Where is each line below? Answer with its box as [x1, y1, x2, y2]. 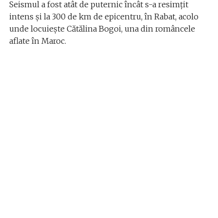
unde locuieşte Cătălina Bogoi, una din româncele [9, 24, 195, 34]
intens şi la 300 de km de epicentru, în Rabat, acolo [9, 12, 199, 22]
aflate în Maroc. [9, 36, 66, 46]
